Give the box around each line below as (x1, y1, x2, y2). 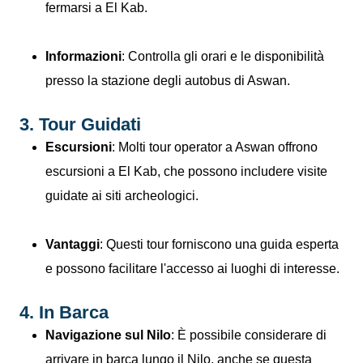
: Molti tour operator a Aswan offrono (112, 140, 318, 154)
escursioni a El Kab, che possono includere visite (45, 164, 327, 178)
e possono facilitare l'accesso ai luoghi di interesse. (45, 262, 340, 275)
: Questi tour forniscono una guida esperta (100, 237, 339, 251)
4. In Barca (19, 302, 109, 322)
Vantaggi (45, 237, 100, 251)
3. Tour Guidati (19, 114, 141, 135)
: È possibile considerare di (171, 328, 327, 342)
